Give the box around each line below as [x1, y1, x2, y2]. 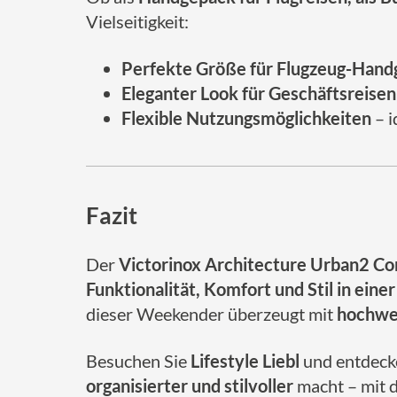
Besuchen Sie [86, 350, 191, 371]
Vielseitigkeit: [86, 11, 189, 32]
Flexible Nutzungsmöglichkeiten [121, 107, 371, 128]
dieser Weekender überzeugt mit [86, 303, 337, 324]
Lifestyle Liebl [191, 350, 300, 371]
